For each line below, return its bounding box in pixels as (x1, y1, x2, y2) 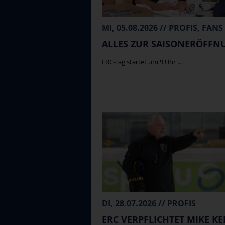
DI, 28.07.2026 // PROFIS (102, 197, 196, 209)
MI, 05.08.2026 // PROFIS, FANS (102, 22, 223, 34)
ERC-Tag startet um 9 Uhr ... (102, 58, 182, 67)
